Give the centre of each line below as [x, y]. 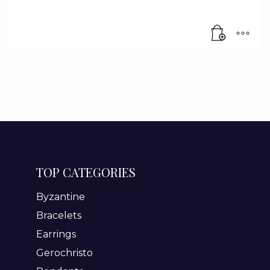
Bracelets [58, 215]
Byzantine [60, 196]
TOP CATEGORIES [86, 172]
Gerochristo [64, 253]
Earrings [56, 234]
